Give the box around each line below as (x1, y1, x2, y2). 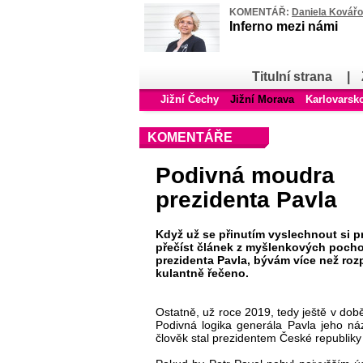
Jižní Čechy (160, 93, 219, 105)
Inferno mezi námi (229, 19, 338, 33)
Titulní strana (252, 70, 332, 83)
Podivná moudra (156, 162, 335, 188)
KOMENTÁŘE (147, 130, 233, 144)
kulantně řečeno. (156, 266, 249, 280)
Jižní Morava (229, 93, 294, 105)
